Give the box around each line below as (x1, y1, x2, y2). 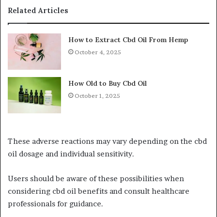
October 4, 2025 (75, 48, 122, 56)
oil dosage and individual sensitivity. (8, 149, 134, 158)
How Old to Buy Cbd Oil (68, 78, 147, 88)
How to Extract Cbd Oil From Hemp (68, 35, 188, 44)
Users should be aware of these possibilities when (8, 173, 184, 183)
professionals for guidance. (8, 199, 103, 208)
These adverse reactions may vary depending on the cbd (8, 136, 207, 146)
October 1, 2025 (75, 92, 121, 99)
